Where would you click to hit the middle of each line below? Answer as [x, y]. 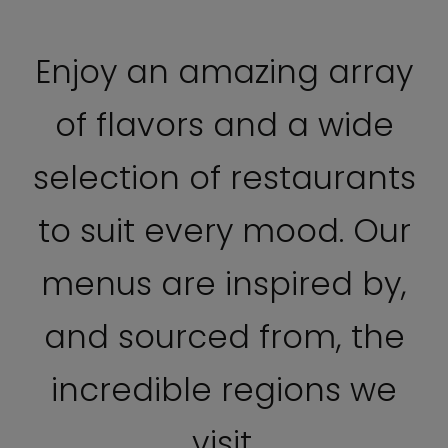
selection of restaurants [224, 177]
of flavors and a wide [224, 124]
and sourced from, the [224, 336]
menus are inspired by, [224, 283]
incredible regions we [224, 389]
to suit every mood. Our [224, 230]
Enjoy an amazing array [224, 71]
